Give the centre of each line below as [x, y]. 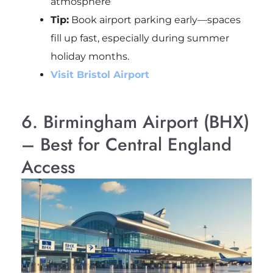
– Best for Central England [126, 145]
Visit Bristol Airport [100, 75]
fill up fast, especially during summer [140, 38]
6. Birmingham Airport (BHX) [135, 122]
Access [48, 167]
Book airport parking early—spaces [154, 20]
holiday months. [90, 57]
